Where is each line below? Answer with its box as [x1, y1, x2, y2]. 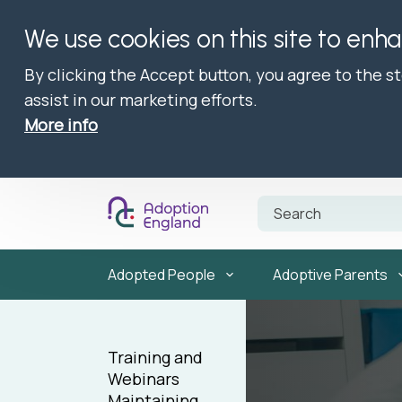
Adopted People [108, 265, 215, 284]
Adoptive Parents [273, 265, 388, 284]
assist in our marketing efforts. [24, 89, 258, 110]
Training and [108, 346, 203, 368]
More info [24, 114, 98, 135]
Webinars [108, 368, 179, 389]
